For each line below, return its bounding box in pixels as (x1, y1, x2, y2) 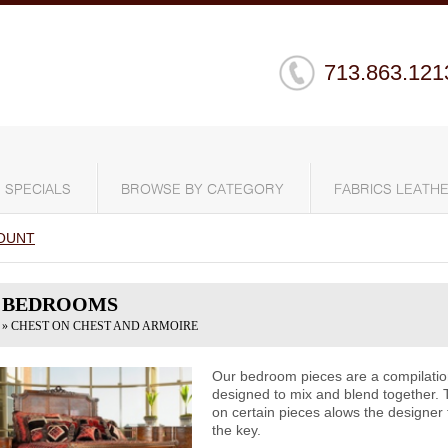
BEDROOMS (2, 293, 118, 315)
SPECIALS (5, 183, 71, 197)
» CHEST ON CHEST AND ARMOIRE (2, 319, 198, 333)
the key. (212, 422, 261, 438)
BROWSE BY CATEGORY (121, 183, 284, 197)
